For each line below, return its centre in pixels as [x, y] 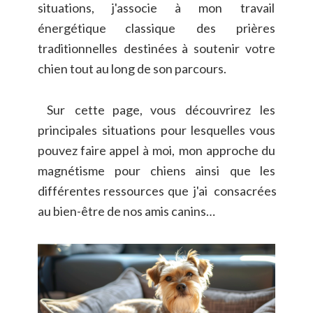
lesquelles [218, 130]
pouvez [57, 150]
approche [232, 150]
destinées [150, 49]
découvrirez [218, 109]
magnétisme [71, 171]
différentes [69, 191]
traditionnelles [77, 49]
